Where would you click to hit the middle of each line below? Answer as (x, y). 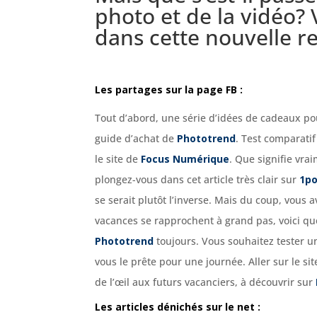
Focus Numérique (185, 158)
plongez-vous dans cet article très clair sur (197, 179)
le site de (118, 158)
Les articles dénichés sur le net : (178, 306)
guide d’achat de (136, 138)
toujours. (177, 241)
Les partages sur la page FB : (169, 89)
